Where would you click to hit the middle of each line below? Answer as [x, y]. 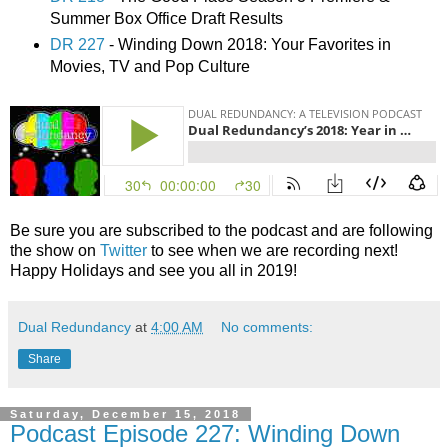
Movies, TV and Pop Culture [149, 67]
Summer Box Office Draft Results [166, 19]
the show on [55, 251]
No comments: [267, 327]
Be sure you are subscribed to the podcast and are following [221, 231]
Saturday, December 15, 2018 [125, 414]
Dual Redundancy [74, 327]
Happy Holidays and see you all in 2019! [153, 271]
